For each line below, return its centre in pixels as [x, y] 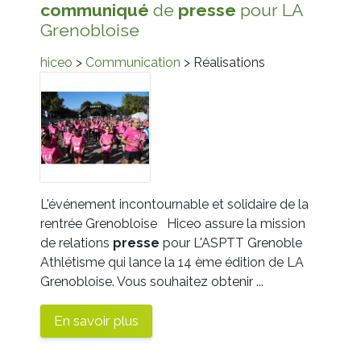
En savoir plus [96, 320]
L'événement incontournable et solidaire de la [174, 204]
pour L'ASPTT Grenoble [231, 243]
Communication [133, 62]
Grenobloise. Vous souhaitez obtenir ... [152, 281]
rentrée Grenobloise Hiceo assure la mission [173, 223]
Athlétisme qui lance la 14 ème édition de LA [172, 262]
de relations [77, 243]
